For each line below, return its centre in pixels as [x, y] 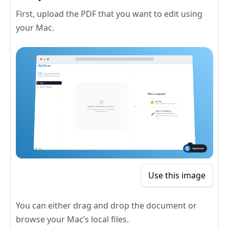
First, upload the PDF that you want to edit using [109, 14]
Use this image [177, 175]
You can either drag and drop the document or [106, 205]
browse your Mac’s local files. [72, 219]
